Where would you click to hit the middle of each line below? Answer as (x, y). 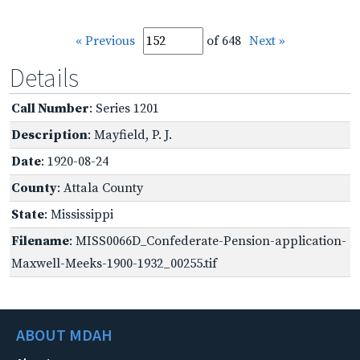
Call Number (50, 108)
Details (44, 78)
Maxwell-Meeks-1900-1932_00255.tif (114, 263)
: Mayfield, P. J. (130, 135)
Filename (40, 241)
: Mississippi (79, 214)
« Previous (105, 41)
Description (49, 135)
